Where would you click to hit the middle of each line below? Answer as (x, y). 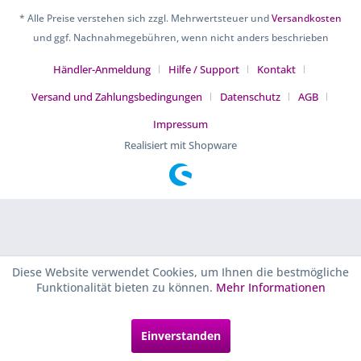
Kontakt (276, 70)
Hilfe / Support (204, 70)
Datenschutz (250, 97)
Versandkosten (307, 19)
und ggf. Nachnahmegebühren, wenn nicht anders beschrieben (180, 38)
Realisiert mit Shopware (180, 145)
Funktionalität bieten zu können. (126, 287)
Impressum (180, 124)
